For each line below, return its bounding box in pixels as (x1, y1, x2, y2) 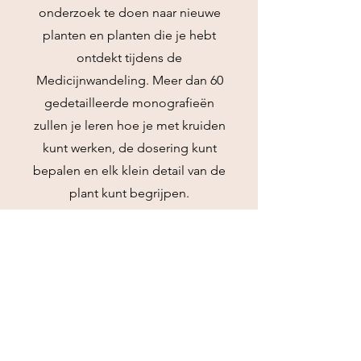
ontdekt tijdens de (77, 50, 182, 65)
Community (79, 322, 180, 341)
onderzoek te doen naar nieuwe (38, 5, 221, 20)
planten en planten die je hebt (43, 27, 216, 43)
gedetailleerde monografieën (44, 95, 214, 110)
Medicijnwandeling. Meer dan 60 (35, 73, 223, 88)
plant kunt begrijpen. (69, 185, 189, 201)
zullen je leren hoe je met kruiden (33, 118, 226, 133)
